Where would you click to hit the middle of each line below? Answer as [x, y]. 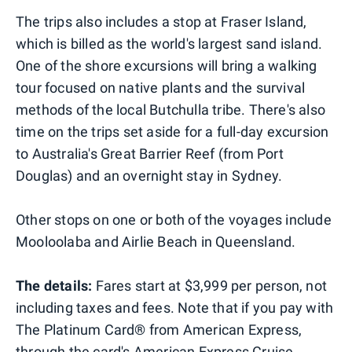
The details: [54, 286]
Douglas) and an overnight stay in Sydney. [149, 176]
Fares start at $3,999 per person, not [210, 286]
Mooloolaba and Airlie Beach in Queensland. [156, 242]
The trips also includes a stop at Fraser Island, [161, 22]
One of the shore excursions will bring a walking [167, 66]
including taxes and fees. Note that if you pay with [175, 308]
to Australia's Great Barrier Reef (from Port [150, 154]
